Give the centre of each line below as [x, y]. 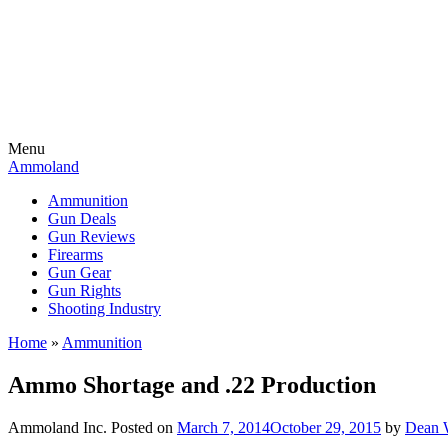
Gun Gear [79, 272]
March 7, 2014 [223, 427]
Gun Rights [84, 290]
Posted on [144, 427]
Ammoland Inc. [57, 427]
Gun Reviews [91, 236]
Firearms [75, 254]
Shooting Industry [104, 308]
